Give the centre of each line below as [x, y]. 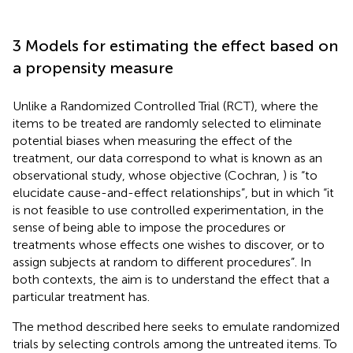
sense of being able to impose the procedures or [149, 227]
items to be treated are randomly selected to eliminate [167, 123]
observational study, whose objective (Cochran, [148, 175]
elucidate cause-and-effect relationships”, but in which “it [173, 192]
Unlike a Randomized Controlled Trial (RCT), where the [165, 106]
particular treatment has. [81, 296]
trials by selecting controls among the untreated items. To [175, 344]
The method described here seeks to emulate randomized [176, 326]
